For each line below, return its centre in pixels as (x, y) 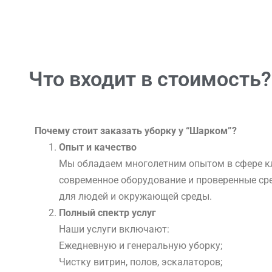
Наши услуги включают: (114, 229)
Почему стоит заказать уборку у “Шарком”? (136, 131)
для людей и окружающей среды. (135, 196)
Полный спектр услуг (107, 212)
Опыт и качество (98, 147)
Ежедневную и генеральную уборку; (141, 245)
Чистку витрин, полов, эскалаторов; (141, 262)
